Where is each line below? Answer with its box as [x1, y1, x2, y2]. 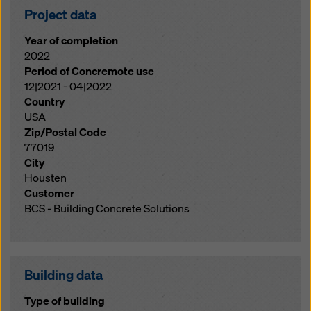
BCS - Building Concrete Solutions [24, 201, 190, 216]
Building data [24, 266, 103, 283]
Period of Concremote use [24, 63, 154, 78]
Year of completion [24, 33, 118, 48]
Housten [24, 170, 67, 185]
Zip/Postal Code [24, 124, 106, 140]
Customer [24, 185, 74, 201]
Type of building [24, 293, 105, 308]
